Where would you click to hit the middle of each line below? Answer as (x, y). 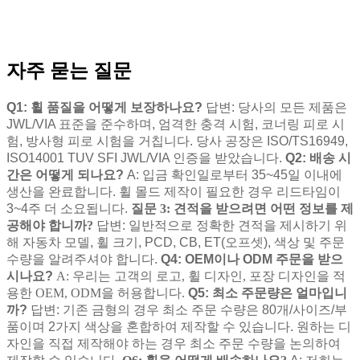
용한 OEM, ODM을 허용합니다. (96, 293)
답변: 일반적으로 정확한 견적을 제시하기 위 (222, 226)
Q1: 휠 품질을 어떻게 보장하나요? (104, 108)
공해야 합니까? (50, 226)
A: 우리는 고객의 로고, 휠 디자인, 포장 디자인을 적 (201, 276)
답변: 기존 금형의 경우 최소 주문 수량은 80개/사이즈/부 (189, 310)
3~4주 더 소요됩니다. (67, 209)
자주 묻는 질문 (69, 71)
